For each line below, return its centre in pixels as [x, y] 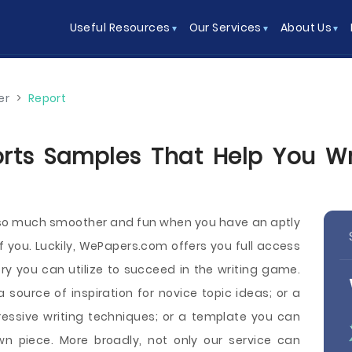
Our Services [225, 27]
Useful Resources [120, 27]
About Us [306, 27]
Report [47, 98]
